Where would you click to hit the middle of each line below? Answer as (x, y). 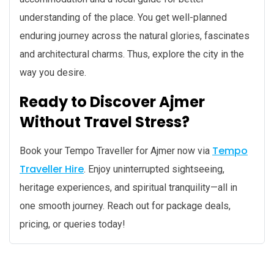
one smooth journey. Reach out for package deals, (125, 206)
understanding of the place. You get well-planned (123, 18)
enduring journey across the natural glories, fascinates (135, 36)
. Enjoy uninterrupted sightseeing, (154, 169)
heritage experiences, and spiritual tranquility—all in (128, 188)
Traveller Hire (52, 169)
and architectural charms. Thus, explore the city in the (132, 54)
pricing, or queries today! (72, 224)
